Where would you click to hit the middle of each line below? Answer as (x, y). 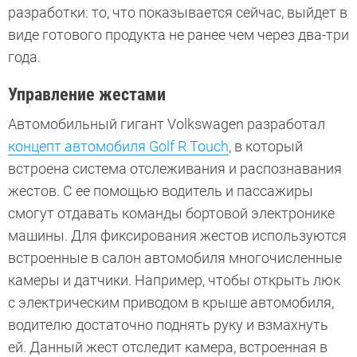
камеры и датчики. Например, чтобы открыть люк (174, 280)
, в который (266, 147)
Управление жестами (87, 95)
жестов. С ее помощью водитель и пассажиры (161, 191)
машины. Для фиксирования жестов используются (177, 236)
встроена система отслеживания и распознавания (175, 169)
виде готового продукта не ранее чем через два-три (178, 35)
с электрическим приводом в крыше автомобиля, (171, 303)
